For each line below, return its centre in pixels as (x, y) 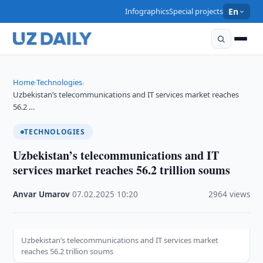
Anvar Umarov (42, 194)
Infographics (147, 11)
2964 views (229, 194)
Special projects (196, 11)
